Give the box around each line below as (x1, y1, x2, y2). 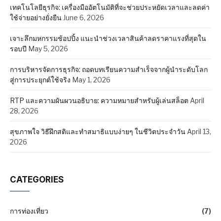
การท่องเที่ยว (10, 206, 48, 215)
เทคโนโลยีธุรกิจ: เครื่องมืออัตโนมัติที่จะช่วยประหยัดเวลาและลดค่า (10, 2, 210, 11)
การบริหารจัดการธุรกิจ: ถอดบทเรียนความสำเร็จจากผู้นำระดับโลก (10, 65, 208, 74)
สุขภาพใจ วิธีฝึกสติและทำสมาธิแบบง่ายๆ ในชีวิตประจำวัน (10, 127, 185, 136)
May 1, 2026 (72, 75, 110, 84)
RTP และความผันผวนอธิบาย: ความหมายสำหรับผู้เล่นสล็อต (10, 96, 188, 105)
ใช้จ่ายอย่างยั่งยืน (10, 13, 62, 22)
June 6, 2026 (63, 13, 104, 22)
